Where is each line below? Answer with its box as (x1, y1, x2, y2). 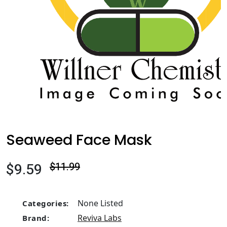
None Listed (75, 198, 123, 209)
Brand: (22, 213, 49, 223)
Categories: (22, 198, 69, 208)
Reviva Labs (78, 212, 122, 223)
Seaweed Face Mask (6, 130, 152, 150)
